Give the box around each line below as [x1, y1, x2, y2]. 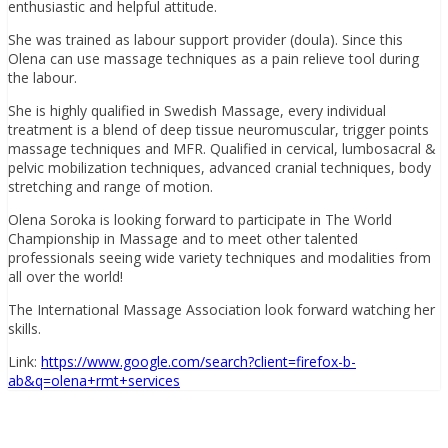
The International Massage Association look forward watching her [8, 299, 435, 319]
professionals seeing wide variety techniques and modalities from [8, 247, 431, 267]
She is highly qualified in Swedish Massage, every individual [8, 100, 386, 120]
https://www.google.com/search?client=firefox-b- [41, 351, 356, 371]
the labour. [8, 67, 77, 87]
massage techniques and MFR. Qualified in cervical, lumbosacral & [8, 138, 436, 158]
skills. [8, 318, 41, 338]
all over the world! [8, 266, 123, 286]
